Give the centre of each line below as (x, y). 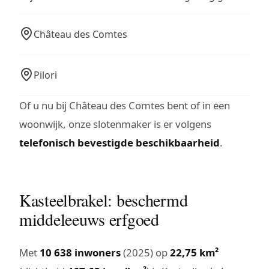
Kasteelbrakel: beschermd (104, 200)
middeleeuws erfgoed (89, 219)
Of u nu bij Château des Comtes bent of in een (125, 105)
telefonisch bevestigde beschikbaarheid (119, 142)
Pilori (45, 75)
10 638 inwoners (80, 252)
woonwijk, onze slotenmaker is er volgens (115, 124)
